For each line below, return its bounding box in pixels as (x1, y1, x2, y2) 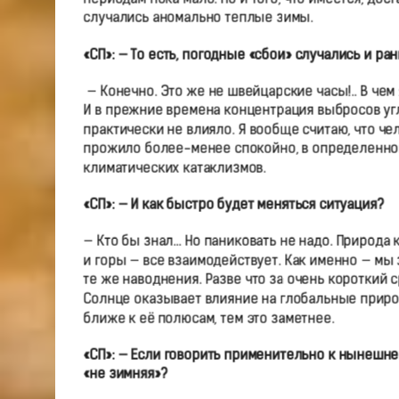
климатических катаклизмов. (83, 161, 266, 176)
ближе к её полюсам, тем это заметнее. (83, 312, 334, 327)
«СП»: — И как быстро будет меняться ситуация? (83, 199, 384, 213)
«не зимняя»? (83, 368, 167, 382)
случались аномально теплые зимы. (83, 12, 313, 26)
